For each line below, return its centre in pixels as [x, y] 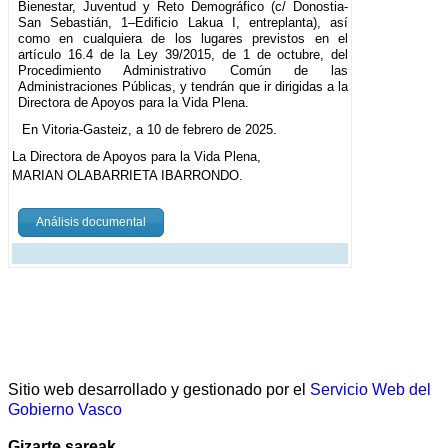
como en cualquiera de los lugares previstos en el [183, 38]
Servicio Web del [370, 389]
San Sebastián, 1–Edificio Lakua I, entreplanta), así [183, 22]
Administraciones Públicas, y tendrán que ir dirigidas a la [183, 86]
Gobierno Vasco [65, 409]
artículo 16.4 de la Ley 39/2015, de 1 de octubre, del [183, 54]
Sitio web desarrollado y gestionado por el [159, 389]
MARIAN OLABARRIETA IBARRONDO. [127, 175]
